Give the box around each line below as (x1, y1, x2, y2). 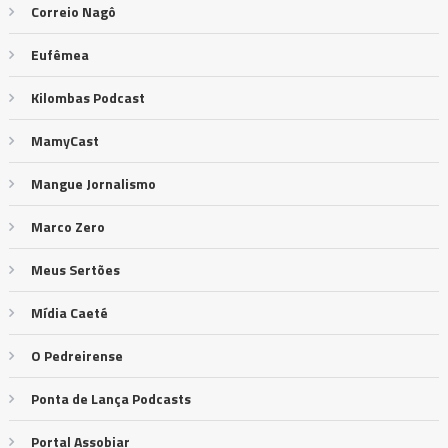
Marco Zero (30, 216, 105, 238)
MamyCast (30, 130, 99, 152)
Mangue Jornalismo (30, 173, 156, 195)
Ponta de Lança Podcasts (30, 388, 191, 410)
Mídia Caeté (30, 302, 108, 324)
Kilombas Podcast (30, 87, 145, 109)
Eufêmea (30, 44, 89, 66)
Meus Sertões (30, 259, 120, 281)
